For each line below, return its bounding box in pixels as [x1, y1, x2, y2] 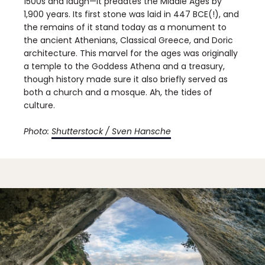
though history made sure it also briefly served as [24, 73, 228, 85]
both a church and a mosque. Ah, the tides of [24, 86, 212, 98]
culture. [24, 99, 55, 111]
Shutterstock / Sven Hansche [51, 125, 171, 137]
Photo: [24, 125, 51, 137]
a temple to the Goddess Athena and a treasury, [24, 60, 225, 72]
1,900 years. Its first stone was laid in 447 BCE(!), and [24, 8, 239, 20]
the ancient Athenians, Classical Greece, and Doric [24, 34, 233, 46]
